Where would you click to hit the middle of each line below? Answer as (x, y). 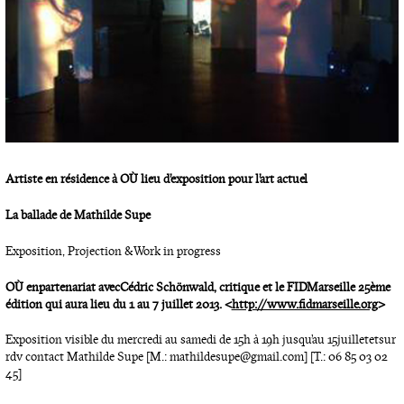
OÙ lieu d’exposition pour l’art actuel (213, 179)
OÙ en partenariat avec (62, 287)
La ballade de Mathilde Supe (78, 215)
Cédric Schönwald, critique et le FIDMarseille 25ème (255, 287)
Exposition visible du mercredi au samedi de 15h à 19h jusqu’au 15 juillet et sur (200, 340)
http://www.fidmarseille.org (304, 304)
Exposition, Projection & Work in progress (113, 251)
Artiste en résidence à (62, 179)
